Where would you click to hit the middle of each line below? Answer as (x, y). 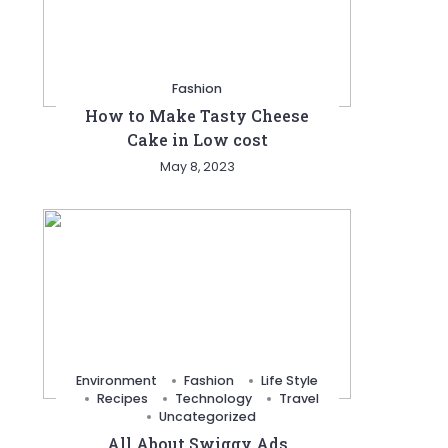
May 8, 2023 (197, 166)
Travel (298, 398)
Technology (213, 398)
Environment (117, 380)
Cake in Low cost (197, 139)
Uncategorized (208, 416)
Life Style (290, 380)
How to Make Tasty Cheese (197, 115)
